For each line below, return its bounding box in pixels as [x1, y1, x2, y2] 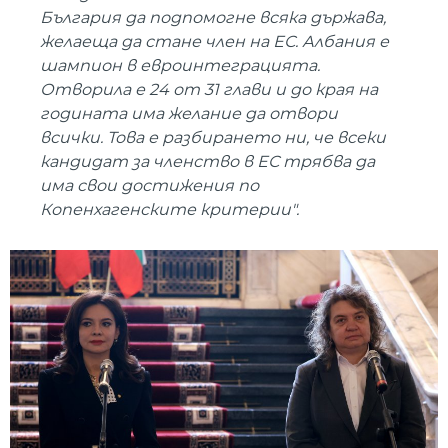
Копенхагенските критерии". [40, 199, 299, 219]
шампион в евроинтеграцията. [40, 55, 320, 75]
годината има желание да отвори [40, 103, 338, 123]
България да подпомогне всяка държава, [40, 7, 386, 27]
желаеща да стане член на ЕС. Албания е [40, 31, 389, 51]
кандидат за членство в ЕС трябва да [40, 151, 375, 171]
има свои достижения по [40, 175, 259, 195]
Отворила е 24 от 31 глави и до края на [40, 79, 378, 99]
